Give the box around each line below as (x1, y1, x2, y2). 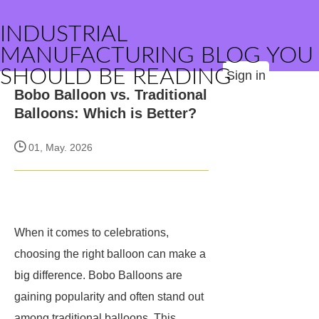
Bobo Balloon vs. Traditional (14, 87, 207, 103)
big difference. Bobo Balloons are (14, 269, 182, 281)
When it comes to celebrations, (14, 226, 169, 239)
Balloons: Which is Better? (14, 105, 197, 121)
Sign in (226, 68, 266, 83)
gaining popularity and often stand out (14, 291, 204, 303)
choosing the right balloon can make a (14, 248, 206, 260)
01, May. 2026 (26, 142, 93, 153)
